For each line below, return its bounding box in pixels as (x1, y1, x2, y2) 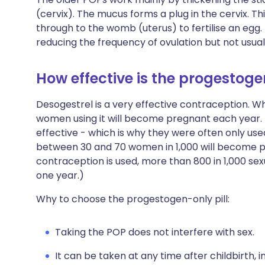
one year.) (36, 169, 84, 182)
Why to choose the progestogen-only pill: (36, 192, 230, 206)
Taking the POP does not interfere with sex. (55, 225, 254, 239)
